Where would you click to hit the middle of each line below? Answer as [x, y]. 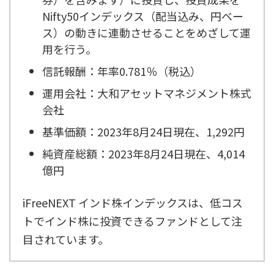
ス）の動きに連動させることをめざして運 [146, 32]
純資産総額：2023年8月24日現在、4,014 [143, 153]
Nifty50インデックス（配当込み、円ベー [143, 16]
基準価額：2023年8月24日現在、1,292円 [143, 131]
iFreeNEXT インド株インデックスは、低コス [133, 202]
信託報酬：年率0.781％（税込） [122, 71]
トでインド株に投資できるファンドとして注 [132, 221]
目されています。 [66, 239]
